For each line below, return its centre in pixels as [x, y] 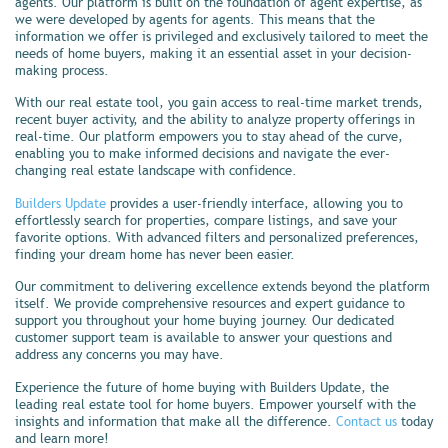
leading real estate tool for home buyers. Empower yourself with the [215, 404]
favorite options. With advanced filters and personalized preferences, [217, 237]
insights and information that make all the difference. [175, 421]
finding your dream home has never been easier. [155, 254]
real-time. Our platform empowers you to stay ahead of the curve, [209, 137]
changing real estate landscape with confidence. [156, 171]
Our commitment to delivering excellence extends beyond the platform [222, 287]
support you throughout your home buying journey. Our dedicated [204, 321]
